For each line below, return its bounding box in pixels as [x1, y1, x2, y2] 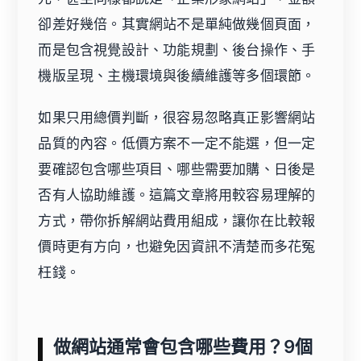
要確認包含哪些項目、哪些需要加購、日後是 [38, 160, 316, 177]
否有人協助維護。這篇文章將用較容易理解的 [38, 186, 316, 203]
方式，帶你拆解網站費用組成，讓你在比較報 [38, 212, 316, 229]
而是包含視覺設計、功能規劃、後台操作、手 [38, 41, 316, 58]
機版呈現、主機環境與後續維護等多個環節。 [38, 67, 316, 84]
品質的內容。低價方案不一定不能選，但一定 [38, 135, 316, 151]
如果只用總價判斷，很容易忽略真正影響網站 [38, 109, 316, 126]
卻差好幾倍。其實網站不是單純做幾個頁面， [38, 15, 316, 32]
